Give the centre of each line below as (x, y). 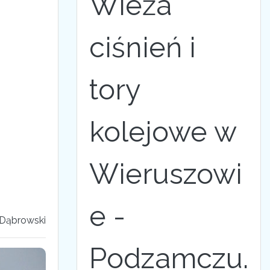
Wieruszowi (166, 174)
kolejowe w (163, 132)
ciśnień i (143, 47)
